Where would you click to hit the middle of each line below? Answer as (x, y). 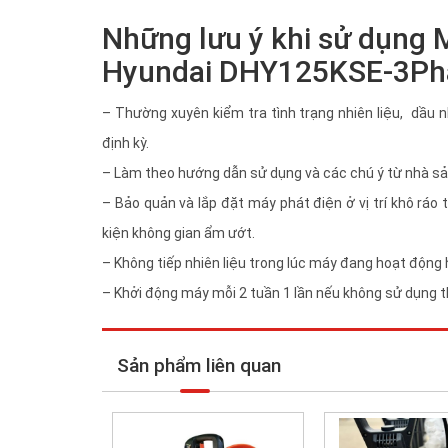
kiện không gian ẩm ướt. (178, 232)
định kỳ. (125, 142)
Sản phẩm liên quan (199, 365)
